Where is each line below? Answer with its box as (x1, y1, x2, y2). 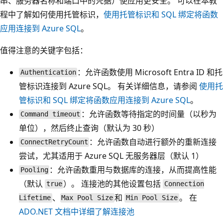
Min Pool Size (125, 194, 178, 202)
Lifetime (19, 194, 51, 202)
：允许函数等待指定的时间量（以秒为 (81, 108, 217, 119)
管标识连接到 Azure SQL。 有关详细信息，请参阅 (19, 80, 199, 92)
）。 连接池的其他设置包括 (63, 178, 163, 189)
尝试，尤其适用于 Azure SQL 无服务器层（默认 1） (19, 150, 204, 161)
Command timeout (20, 110, 80, 118)
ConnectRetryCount (20, 138, 88, 146)
